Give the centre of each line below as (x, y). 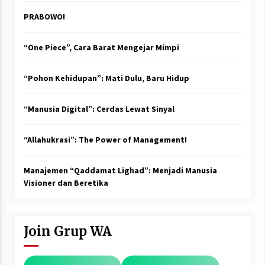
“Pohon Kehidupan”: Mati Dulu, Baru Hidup (106, 78)
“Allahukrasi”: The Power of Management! (105, 139)
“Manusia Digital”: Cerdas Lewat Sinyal (99, 109)
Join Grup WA (67, 231)
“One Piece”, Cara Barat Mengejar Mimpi (101, 47)
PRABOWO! (44, 16)
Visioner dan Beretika (66, 182)
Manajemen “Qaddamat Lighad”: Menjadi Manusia (120, 170)
